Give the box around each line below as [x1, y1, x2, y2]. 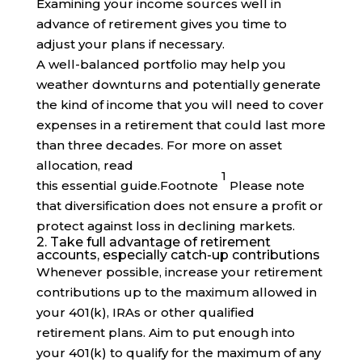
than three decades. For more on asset [36, 137, 282, 154]
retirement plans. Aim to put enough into [36, 325, 295, 341]
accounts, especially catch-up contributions [36, 247, 320, 263]
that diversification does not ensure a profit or [36, 198, 323, 214]
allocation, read [36, 158, 133, 174]
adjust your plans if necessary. [36, 36, 225, 53]
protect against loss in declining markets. [36, 218, 295, 234]
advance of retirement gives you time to [36, 16, 287, 32]
